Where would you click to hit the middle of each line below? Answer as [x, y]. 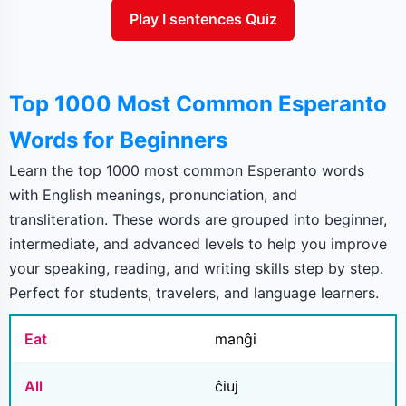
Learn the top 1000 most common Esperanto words [187, 171]
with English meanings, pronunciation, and [153, 195]
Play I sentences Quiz [203, 19]
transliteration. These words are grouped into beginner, [198, 220]
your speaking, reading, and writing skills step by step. [196, 269]
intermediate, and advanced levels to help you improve [198, 244]
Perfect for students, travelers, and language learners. [194, 293]
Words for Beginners [118, 140]
